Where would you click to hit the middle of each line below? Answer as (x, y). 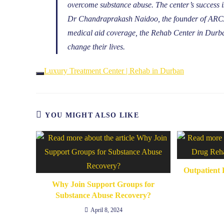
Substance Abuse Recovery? (103, 195)
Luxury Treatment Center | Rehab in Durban (114, 71)
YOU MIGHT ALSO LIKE (92, 115)
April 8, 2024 (106, 210)
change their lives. (96, 47)
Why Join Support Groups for (103, 184)
